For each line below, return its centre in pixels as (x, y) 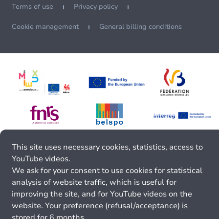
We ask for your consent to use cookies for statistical (107, 171)
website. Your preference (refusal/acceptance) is (100, 206)
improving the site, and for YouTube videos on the (102, 194)
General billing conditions (141, 27)
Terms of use (33, 7)
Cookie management (45, 27)
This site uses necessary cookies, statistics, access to (107, 147)
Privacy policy (96, 7)
